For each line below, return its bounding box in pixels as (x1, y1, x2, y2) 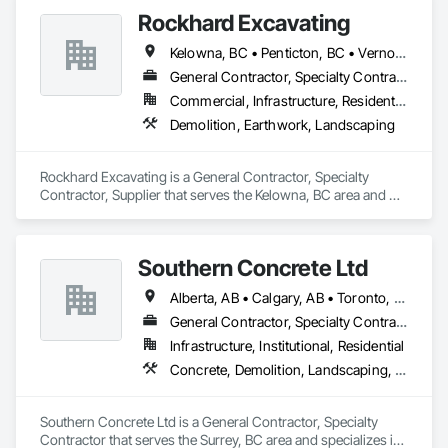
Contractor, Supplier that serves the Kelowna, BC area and (40, 186, 386, 203)
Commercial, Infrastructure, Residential (395, 92, 407, 109)
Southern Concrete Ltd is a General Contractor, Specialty (40, 413, 378, 430)
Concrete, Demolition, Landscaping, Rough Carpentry (395, 361, 407, 378)
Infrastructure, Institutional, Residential (170, 337, 405, 354)
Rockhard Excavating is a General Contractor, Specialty (40, 168, 369, 185)
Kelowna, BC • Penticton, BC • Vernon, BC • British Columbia (395, 44, 407, 61)
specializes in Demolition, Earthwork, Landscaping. (40, 204, 346, 221)
